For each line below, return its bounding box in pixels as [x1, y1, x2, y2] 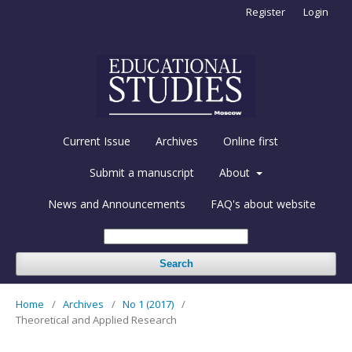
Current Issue [63, 133, 130, 148]
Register [246, 5, 285, 19]
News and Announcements [47, 196, 185, 211]
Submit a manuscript [90, 164, 195, 180]
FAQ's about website [210, 196, 316, 211]
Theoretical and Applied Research [16, 312, 177, 327]
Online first [223, 133, 278, 148]
